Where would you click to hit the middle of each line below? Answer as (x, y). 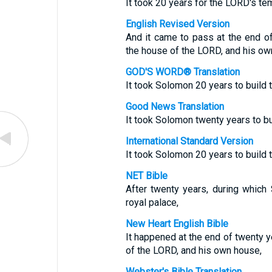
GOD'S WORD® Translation (182, 72)
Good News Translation (175, 107)
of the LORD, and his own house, (193, 250)
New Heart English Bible (177, 224)
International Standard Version (189, 141)
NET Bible (146, 176)
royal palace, (152, 202)
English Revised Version (177, 24)
